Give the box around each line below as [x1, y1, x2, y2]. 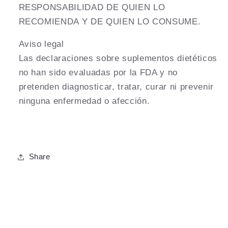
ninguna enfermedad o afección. [18, 96, 150, 106]
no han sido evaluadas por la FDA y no [18, 68, 178, 77]
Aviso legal [18, 39, 64, 49]
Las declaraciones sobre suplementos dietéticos [18, 53, 217, 63]
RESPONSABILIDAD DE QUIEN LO [18, 2, 165, 12]
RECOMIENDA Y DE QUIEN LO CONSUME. [18, 16, 201, 26]
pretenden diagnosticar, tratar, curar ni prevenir [18, 82, 214, 92]
